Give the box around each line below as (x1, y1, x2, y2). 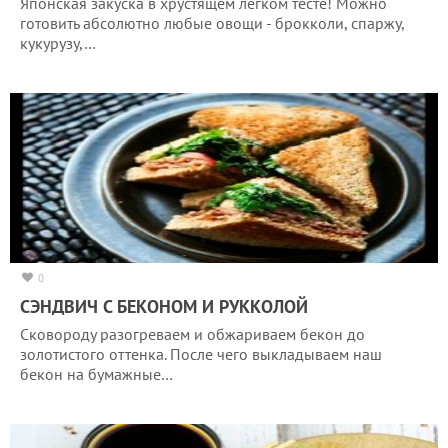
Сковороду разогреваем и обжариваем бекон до (20, 323, 365, 344)
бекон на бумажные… (20, 363, 173, 384)
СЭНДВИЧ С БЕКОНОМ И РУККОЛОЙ (20, 294, 308, 318)
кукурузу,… (20, 32, 96, 53)
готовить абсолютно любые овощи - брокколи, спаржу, (20, 12, 404, 33)
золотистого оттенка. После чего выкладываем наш (20, 343, 382, 364)
